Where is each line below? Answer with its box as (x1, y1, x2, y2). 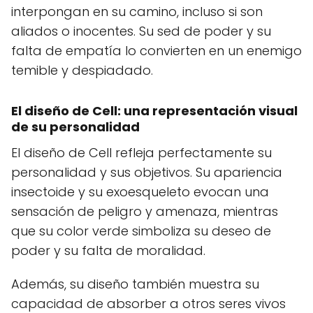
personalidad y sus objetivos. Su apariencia (11, 163, 282, 181)
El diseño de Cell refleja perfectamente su (11, 144, 272, 161)
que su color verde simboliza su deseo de (11, 222, 271, 240)
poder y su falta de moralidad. (11, 242, 205, 259)
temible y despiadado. (11, 61, 153, 79)
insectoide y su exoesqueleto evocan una (11, 183, 269, 201)
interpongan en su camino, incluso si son (11, 3, 263, 20)
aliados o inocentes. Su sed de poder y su (11, 22, 271, 40)
